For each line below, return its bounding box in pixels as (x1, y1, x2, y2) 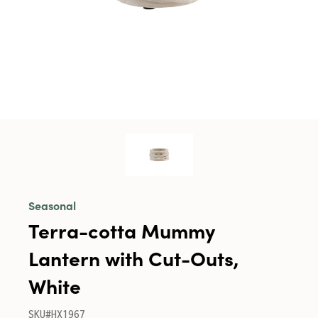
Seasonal (28, 197, 76, 213)
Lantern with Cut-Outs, (28, 243, 238, 272)
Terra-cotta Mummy (28, 216, 215, 244)
